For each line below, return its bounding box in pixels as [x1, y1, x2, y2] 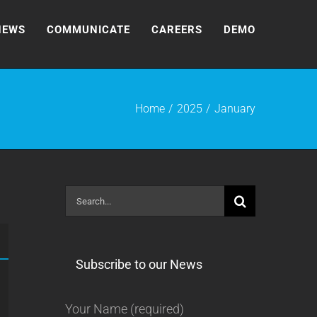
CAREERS [151, 23, 202, 36]
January [214, 102, 255, 115]
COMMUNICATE [47, 23, 130, 36]
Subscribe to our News [75, 257, 202, 272]
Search [64, 189, 103, 204]
